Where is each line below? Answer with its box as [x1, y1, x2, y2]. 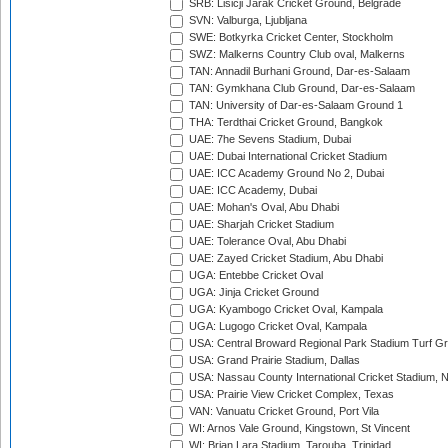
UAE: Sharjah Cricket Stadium [186, 218, 334, 231]
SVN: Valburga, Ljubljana [186, 14, 307, 27]
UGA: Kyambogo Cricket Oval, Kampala [186, 303, 383, 316]
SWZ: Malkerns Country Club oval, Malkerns [186, 48, 405, 61]
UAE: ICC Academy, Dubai [186, 184, 317, 197]
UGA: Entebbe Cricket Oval [186, 269, 323, 282]
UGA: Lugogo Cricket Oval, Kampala [186, 320, 367, 333]
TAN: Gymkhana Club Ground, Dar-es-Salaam [186, 82, 415, 95]
